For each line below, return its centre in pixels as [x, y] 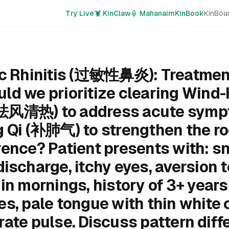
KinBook [189, 13]
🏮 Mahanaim [153, 13]
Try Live [80, 13]
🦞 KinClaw [112, 13]
